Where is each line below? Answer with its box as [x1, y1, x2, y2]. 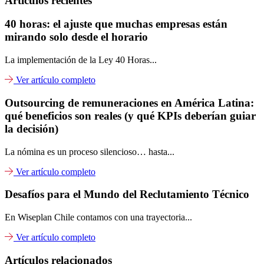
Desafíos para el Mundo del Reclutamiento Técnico [5, 188, 249, 201]
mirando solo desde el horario [5, 31, 148, 44]
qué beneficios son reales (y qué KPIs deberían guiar [5, 109, 256, 122]
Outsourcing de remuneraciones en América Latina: [5, 96, 254, 109]
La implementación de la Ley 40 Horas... [5, 55, 157, 65]
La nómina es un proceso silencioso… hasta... [5, 146, 174, 157]
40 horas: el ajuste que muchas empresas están [5, 18, 227, 31]
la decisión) [5, 122, 58, 135]
